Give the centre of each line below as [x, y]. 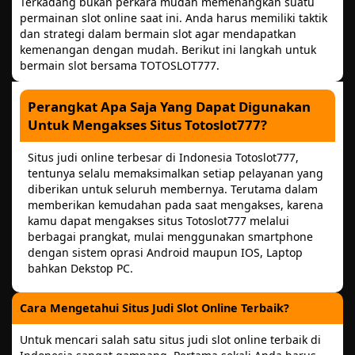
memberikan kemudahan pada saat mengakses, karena [176, 205]
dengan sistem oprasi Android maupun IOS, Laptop [165, 253]
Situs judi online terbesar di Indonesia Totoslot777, [163, 158]
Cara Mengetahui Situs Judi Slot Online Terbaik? [155, 308]
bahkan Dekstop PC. [80, 269]
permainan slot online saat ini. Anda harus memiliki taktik [174, 18]
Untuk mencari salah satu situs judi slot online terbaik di [170, 340]
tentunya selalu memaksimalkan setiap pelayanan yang [176, 174]
